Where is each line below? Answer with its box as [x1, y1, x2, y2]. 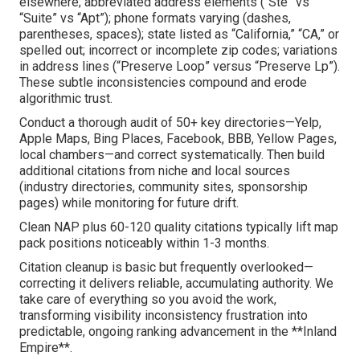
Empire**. [19, 340, 72, 356]
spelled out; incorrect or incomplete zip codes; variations [19, 43, 337, 59]
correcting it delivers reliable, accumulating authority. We [19, 276, 333, 292]
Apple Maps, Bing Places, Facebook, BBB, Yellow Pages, [19, 131, 337, 147]
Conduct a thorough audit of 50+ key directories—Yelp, [19, 115, 321, 131]
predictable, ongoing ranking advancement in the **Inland [19, 324, 337, 340]
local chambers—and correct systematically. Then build [19, 147, 325, 163]
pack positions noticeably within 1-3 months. [19, 235, 269, 252]
